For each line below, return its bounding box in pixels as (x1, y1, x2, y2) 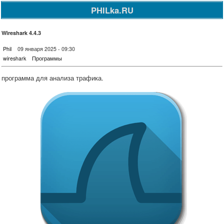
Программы (32, 54, 62, 62)
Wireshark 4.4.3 (1, 28, 41, 36)
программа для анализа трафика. (1, 73, 103, 83)
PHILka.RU (90, 4, 133, 16)
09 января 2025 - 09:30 (17, 45, 75, 53)
